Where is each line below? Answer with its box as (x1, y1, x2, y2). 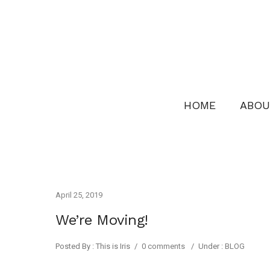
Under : (198, 242, 223, 251)
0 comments (142, 242, 185, 251)
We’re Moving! (55, 212, 148, 229)
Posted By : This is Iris (55, 242, 130, 251)
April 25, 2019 (55, 190, 102, 200)
